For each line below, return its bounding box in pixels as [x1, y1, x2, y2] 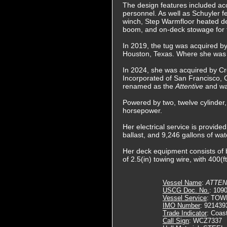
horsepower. [123, 106, 162, 115]
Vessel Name [163, 179, 202, 186]
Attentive [175, 82, 205, 90]
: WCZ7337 [189, 217, 222, 224]
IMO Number [163, 202, 200, 209]
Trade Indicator [163, 209, 207, 217]
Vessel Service [163, 194, 207, 202]
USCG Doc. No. [163, 186, 209, 194]
